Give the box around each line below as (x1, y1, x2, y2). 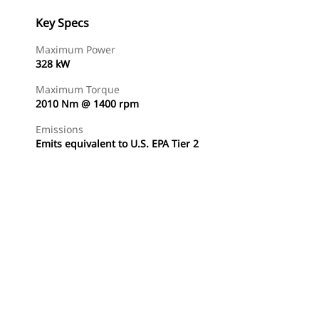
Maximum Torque (36, 83, 120, 96)
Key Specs (36, 15, 89, 31)
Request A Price (165, 293, 230, 305)
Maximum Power (36, 43, 115, 56)
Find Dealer (89, 293, 136, 305)
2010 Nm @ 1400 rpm (36, 97, 139, 110)
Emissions (36, 122, 83, 136)
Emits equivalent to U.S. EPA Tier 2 (36, 137, 199, 150)
